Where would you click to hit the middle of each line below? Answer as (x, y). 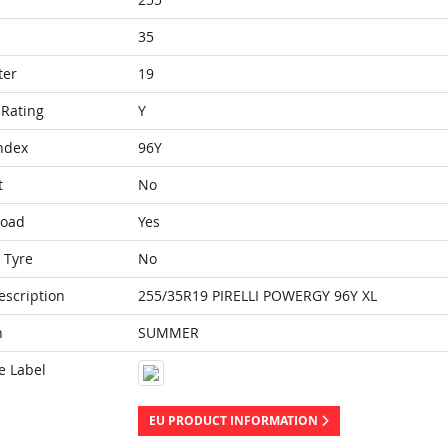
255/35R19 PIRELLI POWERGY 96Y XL (257, 295)
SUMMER (168, 332)
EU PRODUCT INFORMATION (234, 420)
